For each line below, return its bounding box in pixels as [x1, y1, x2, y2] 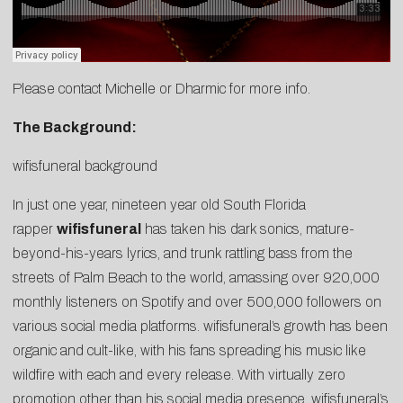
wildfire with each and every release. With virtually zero [13, 367, 345, 383]
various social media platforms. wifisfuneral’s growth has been [13, 318, 388, 335]
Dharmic [175, 81, 226, 97]
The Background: [13, 120, 137, 136]
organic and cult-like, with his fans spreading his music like [13, 343, 366, 359]
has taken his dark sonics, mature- [141, 221, 354, 237]
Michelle [105, 81, 156, 97]
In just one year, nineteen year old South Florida [13, 197, 306, 213]
